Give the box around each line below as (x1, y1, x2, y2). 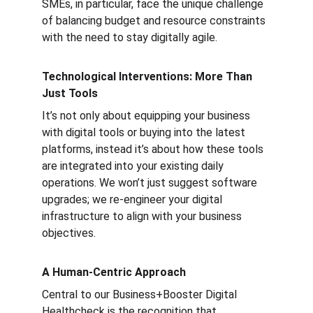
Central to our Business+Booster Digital (42, 288, 240, 301)
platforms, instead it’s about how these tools (42, 143, 266, 156)
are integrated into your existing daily (42, 159, 226, 173)
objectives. (42, 226, 96, 240)
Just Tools (42, 87, 98, 100)
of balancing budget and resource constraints (42, 14, 268, 27)
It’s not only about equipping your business (42, 109, 253, 122)
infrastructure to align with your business (42, 210, 245, 223)
